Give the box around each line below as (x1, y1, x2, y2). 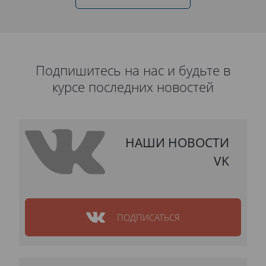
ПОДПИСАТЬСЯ (117, 211, 180, 223)
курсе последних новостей (52, 78, 214, 96)
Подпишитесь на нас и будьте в (36, 62, 230, 79)
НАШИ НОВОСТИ (125, 134, 229, 151)
